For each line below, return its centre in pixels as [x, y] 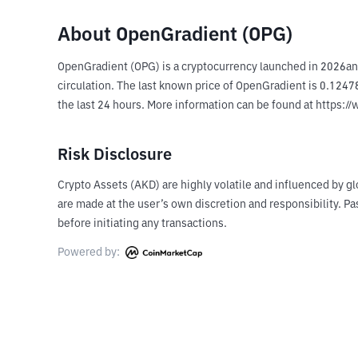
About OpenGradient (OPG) [175, 35]
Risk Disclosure [115, 155]
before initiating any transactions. [142, 224]
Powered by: [90, 253]
